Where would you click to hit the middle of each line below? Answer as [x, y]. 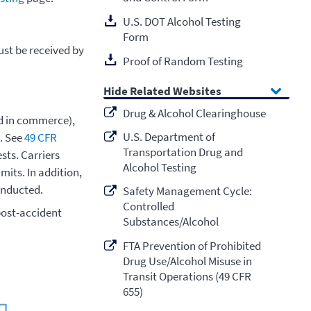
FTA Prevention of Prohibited [192, 245]
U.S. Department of [169, 137]
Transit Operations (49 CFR [187, 276]
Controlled [148, 207]
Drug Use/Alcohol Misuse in [187, 261]
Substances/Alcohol [170, 222]
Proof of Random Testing [183, 61]
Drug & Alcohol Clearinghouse [194, 113]
